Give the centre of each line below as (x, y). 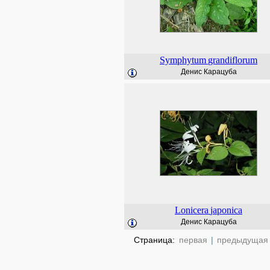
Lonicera (192, 210)
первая (193, 240)
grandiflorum (233, 60)
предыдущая (243, 240)
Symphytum (183, 60)
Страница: (155, 240)
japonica (226, 210)
